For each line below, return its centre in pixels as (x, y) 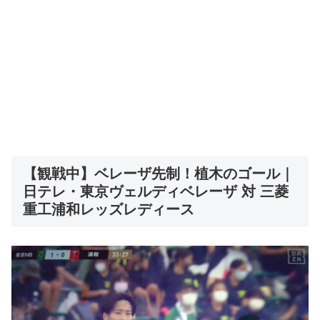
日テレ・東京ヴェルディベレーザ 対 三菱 (156, 192)
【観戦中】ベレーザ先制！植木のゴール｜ (159, 174)
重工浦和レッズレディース (109, 210)
